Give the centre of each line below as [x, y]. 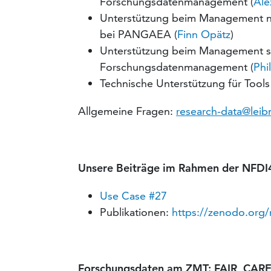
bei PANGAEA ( [139, 34]
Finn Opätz [204, 34]
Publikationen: [136, 212]
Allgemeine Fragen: [127, 111]
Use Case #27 [134, 196]
